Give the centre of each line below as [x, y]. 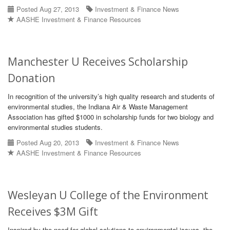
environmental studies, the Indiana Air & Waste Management [98, 107]
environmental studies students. [55, 127]
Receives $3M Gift [53, 212]
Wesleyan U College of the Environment [108, 195]
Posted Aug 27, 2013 [47, 9]
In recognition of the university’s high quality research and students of [111, 96]
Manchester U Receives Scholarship [98, 62]
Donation [31, 78]
